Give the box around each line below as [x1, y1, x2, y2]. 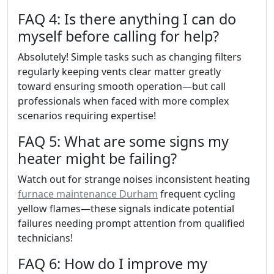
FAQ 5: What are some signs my [18, 131, 229, 151]
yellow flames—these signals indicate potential [18, 202, 234, 215]
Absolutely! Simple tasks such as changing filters [18, 50, 242, 64]
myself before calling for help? [18, 26, 219, 46]
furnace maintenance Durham [18, 187, 158, 201]
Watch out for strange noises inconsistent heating [18, 172, 250, 186]
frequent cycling [158, 187, 235, 201]
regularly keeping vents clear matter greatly [18, 65, 221, 78]
